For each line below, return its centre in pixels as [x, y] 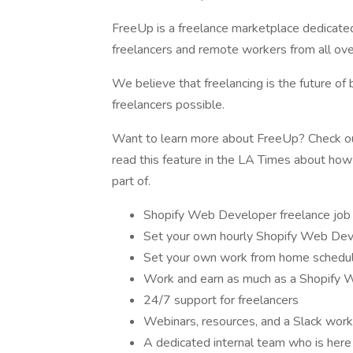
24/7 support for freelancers [221, 300]
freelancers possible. [168, 105]
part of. [131, 181]
